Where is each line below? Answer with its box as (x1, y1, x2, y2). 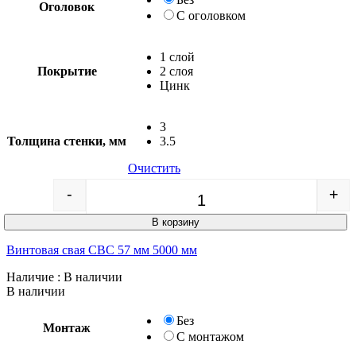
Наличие (6, 269, 54, 284)
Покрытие (37, 64, 97, 78)
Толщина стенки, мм (7, 133, 126, 148)
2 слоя (160, 64, 193, 78)
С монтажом (176, 329, 244, 343)
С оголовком (176, 8, 246, 22)
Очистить (128, 161, 180, 175)
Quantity (200, 193, 244, 207)
